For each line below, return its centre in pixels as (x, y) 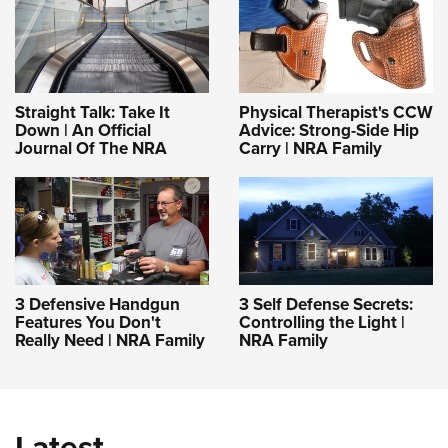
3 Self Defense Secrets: (326, 303)
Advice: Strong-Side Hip (329, 129)
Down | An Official (83, 129)
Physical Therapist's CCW (336, 111)
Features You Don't (88, 321)
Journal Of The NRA (91, 147)
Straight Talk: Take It (92, 111)
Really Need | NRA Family (110, 339)
